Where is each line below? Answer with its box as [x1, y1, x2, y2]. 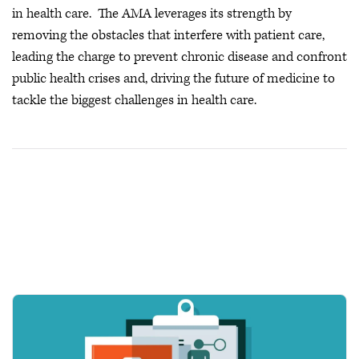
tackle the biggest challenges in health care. [12, 91, 256, 109]
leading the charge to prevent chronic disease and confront [12, 48, 347, 66]
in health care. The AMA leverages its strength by [12, 5, 292, 22]
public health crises [12, 70, 120, 87]
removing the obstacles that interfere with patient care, [12, 26, 325, 44]
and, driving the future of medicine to [123, 70, 335, 87]
